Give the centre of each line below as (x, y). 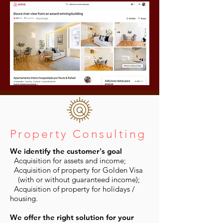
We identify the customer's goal (66, 151)
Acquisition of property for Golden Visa (78, 170)
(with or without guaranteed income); (75, 179)
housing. (24, 198)
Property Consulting (78, 134)
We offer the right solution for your (72, 217)
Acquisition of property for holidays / (74, 189)
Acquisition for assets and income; (70, 161)
